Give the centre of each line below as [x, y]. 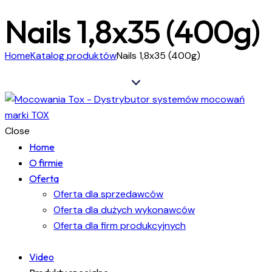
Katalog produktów [73, 55]
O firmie [46, 162]
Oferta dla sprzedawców [108, 194]
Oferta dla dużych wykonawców [124, 209]
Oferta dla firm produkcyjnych [120, 225]
